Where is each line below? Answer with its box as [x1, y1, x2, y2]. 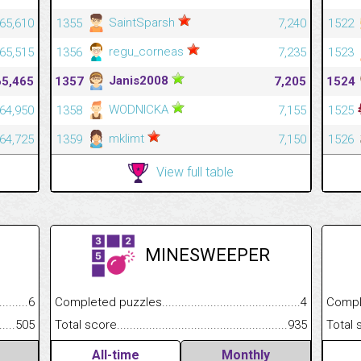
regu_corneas [105, 44, 187, 59]
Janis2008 [105, 73, 172, 88]
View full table [156, 164, 234, 180]
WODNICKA [105, 102, 172, 117]
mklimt [105, 131, 147, 146]
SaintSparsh [105, 15, 178, 30]
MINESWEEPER [145, 244, 270, 265]
